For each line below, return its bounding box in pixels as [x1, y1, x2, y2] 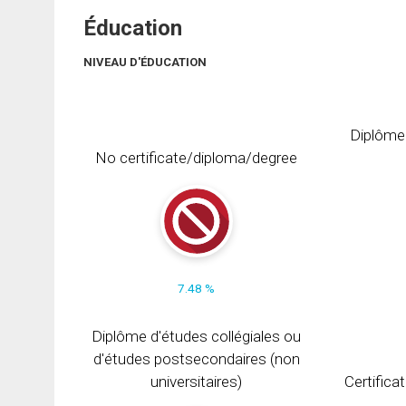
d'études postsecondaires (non [92, 349, 300, 368]
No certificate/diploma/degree [95, 148, 298, 167]
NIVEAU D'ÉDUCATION [83, 55, 207, 70]
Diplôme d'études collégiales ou [92, 326, 302, 345]
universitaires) [150, 372, 243, 391]
